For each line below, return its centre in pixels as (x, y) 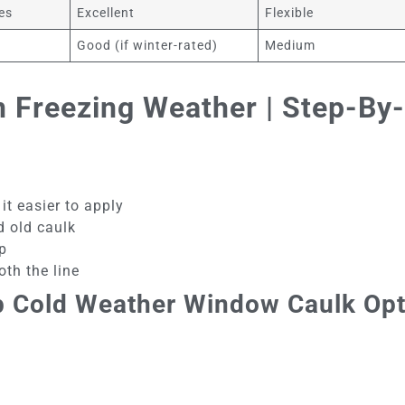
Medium (291, 46)
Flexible (290, 13)
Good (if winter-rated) (148, 46)
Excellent (106, 13)
